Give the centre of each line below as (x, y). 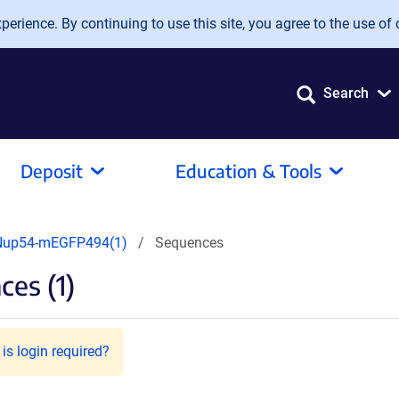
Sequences (189, 243)
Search (346, 93)
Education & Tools (248, 171)
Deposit (52, 171)
